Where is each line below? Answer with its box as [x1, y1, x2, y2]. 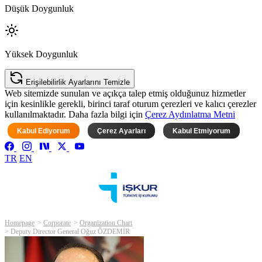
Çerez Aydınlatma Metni [145, 109, 235, 120]
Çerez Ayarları [97, 126, 146, 135]
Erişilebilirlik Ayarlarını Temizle [26, 78, 130, 87]
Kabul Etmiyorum [173, 126, 230, 135]
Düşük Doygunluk [5, 4, 74, 14]
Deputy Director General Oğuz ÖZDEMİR [11, 227, 130, 236]
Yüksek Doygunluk [5, 49, 78, 60]
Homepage [5, 219, 35, 227]
